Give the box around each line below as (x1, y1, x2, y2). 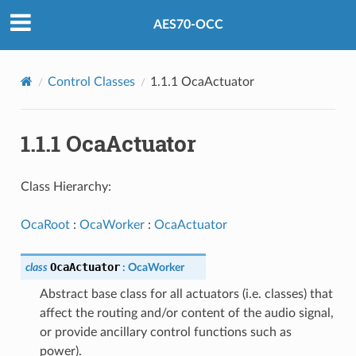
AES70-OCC (153, 18, 223, 32)
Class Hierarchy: (20, 180, 111, 193)
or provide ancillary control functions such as (39, 325, 292, 339)
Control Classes (47, 75, 135, 88)
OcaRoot (20, 218, 70, 231)
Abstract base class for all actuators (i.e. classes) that (39, 287, 333, 300)
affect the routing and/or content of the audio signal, (39, 306, 334, 319)
